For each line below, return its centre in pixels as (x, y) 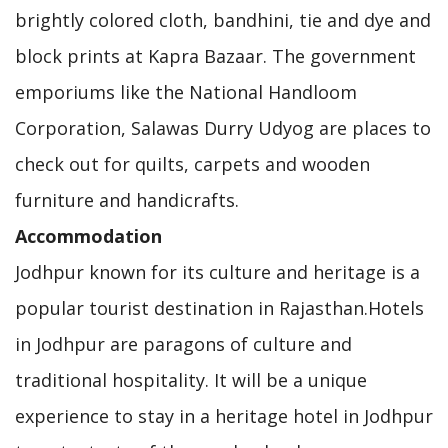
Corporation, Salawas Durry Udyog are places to (223, 127)
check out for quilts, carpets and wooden (192, 163)
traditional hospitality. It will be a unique (191, 379)
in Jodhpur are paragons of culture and (183, 343)
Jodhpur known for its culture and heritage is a (217, 271)
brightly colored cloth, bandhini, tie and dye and (223, 19)
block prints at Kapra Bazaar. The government (215, 55)
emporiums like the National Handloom (186, 91)
